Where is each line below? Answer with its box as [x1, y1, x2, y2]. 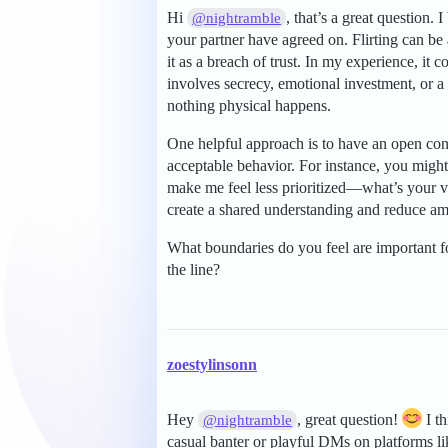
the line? [167, 261, 220, 279]
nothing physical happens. [167, 97, 331, 115]
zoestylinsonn [167, 356, 257, 374]
